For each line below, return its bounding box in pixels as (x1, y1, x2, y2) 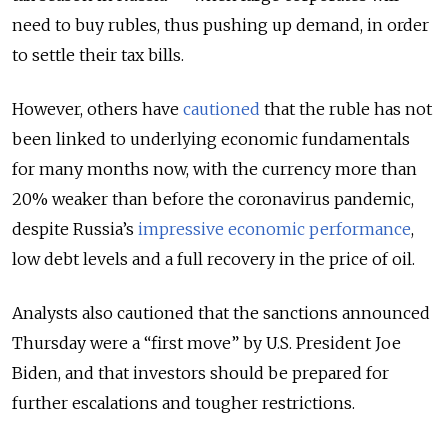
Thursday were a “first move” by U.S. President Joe (12, 332, 401, 353)
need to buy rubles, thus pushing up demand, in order (12, 14, 429, 35)
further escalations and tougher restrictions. (12, 392, 355, 413)
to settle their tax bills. (12, 44, 184, 65)
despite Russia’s (12, 218, 138, 239)
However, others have (12, 98, 183, 119)
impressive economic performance (138, 218, 411, 239)
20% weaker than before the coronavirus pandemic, (12, 188, 414, 209)
